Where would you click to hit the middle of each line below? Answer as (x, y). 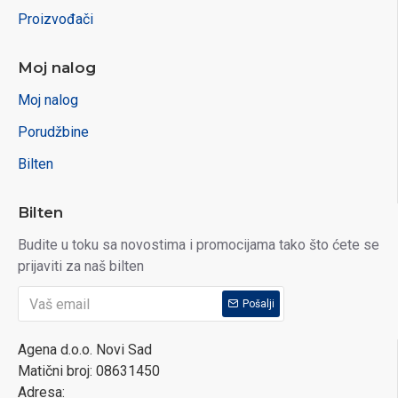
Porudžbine (53, 132)
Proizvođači (56, 19)
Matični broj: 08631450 (89, 371)
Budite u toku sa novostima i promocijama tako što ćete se (199, 245)
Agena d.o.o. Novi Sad (85, 350)
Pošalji (259, 304)
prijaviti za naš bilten (81, 266)
